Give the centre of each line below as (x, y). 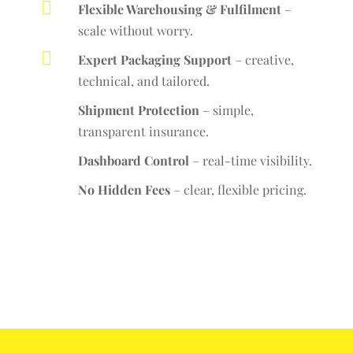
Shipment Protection (138, 110)
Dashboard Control (133, 160)
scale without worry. (135, 30)
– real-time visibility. (250, 160)
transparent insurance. (143, 131)
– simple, (226, 110)
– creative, (262, 59)
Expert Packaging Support (154, 59)
